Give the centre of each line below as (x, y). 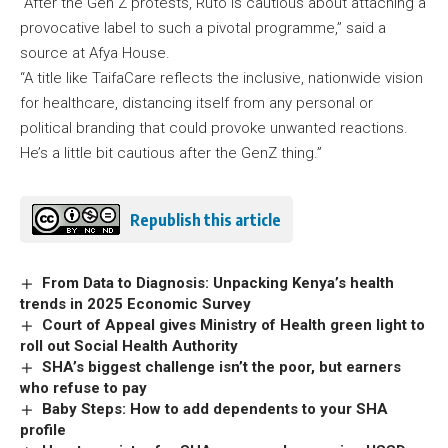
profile (45, 430)
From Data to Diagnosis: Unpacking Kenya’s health (218, 283)
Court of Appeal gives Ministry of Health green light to (234, 325)
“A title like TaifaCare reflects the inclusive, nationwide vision (221, 78)
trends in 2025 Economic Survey (139, 304)
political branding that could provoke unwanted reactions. (214, 128)
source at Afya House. (95, 53)
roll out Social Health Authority (129, 346)
